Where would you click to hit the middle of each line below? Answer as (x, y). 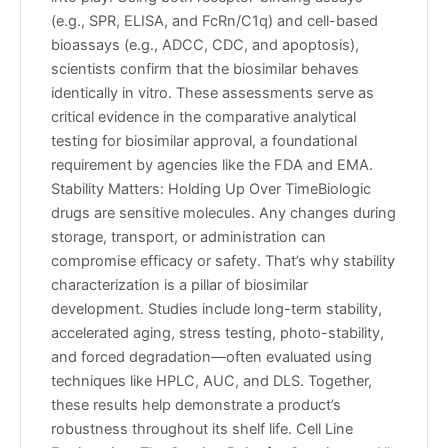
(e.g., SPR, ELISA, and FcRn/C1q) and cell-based (214, 21)
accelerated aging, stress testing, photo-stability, (217, 333)
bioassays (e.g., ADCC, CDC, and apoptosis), (205, 45)
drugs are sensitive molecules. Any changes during (223, 213)
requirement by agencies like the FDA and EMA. (212, 165)
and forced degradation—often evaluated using (211, 357)
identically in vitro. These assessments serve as (212, 93)
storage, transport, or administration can (188, 237)
